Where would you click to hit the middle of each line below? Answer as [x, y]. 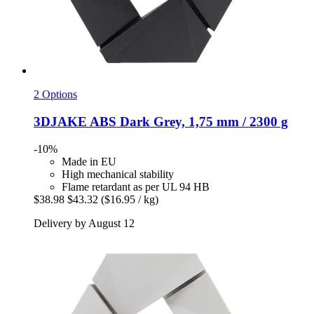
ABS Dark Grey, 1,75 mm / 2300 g [187, 122]
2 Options [55, 95]
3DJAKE [60, 122]
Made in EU [89, 161]
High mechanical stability [118, 174]
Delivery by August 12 [84, 223]
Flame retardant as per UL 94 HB [136, 186]
